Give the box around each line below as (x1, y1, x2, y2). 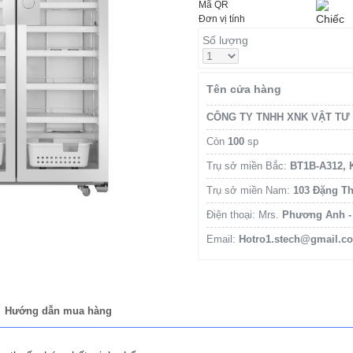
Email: (206, 232, 240, 245)
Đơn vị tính (199, 13, 246, 24)
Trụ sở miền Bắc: (206, 159, 291, 172)
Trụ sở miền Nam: (206, 184, 294, 196)
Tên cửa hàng (206, 82, 282, 95)
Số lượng (203, 33, 249, 46)
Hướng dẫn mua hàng (5, 305, 112, 318)
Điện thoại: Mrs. (206, 208, 283, 221)
